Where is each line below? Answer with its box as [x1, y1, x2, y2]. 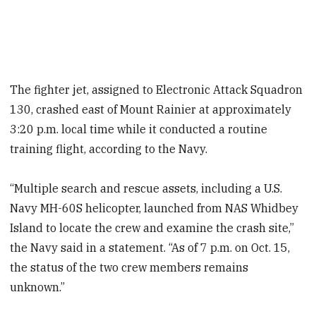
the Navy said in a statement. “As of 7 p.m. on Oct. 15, [10, 241, 291, 255]
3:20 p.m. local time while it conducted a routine [10, 121, 268, 136]
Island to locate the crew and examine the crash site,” [10, 221, 295, 236]
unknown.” [10, 280, 66, 295]
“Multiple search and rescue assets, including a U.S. [10, 181, 283, 196]
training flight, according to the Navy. [10, 141, 208, 156]
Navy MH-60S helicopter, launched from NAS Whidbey [10, 201, 299, 216]
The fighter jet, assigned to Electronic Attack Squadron [10, 82, 303, 97]
